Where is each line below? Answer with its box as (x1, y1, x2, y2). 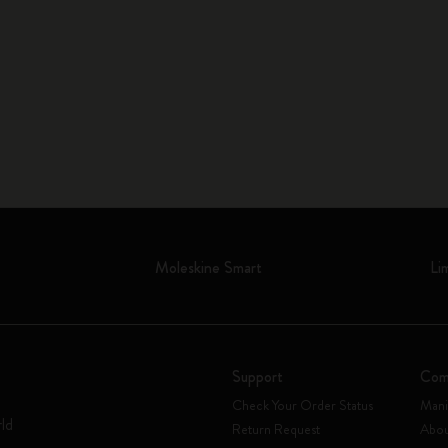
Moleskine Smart (155, 256, 263, 279)
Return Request (232, 419, 320, 439)
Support (232, 365, 283, 388)
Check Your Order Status (232, 395, 373, 415)
